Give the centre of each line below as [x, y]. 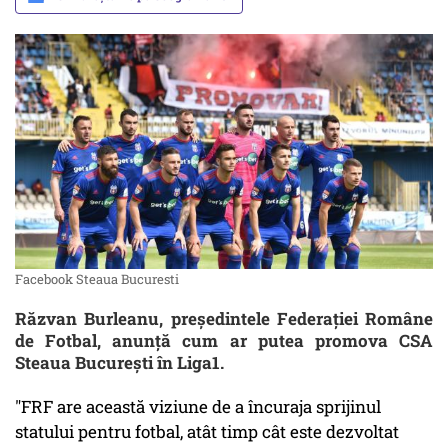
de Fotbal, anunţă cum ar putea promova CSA [224, 341]
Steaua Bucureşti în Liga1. [121, 363]
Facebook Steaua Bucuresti [97, 279]
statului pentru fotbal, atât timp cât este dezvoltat [207, 432]
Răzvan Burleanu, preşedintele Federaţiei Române [224, 319]
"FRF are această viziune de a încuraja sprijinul [198, 407]
